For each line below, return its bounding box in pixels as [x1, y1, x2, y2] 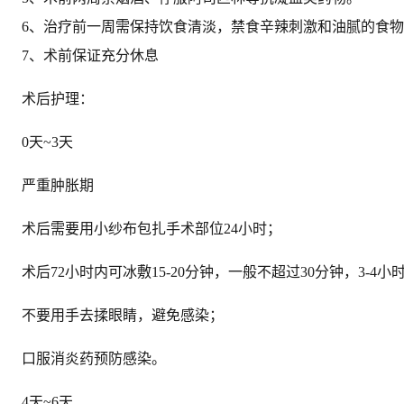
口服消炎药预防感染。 [22, 350, 166, 366]
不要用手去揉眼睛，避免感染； [22, 307, 224, 323]
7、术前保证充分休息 [22, 47, 159, 63]
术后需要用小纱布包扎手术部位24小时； [22, 220, 281, 236]
